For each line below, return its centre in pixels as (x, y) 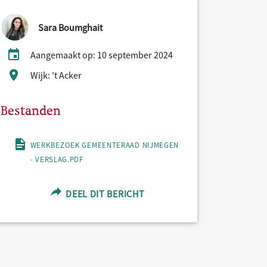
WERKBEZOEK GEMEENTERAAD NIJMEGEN (105, 145)
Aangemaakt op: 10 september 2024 (102, 55)
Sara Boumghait (70, 27)
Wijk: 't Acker (56, 75)
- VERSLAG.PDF (57, 159)
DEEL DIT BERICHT (104, 193)
